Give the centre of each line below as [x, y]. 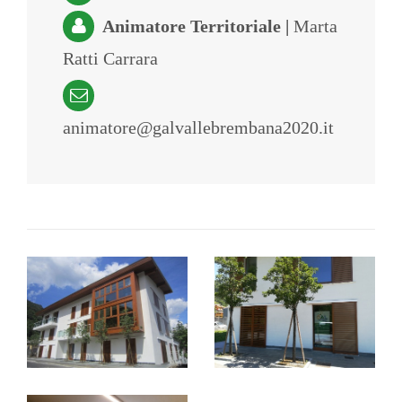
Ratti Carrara [110, 58]
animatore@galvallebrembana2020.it [198, 127]
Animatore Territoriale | [196, 26]
